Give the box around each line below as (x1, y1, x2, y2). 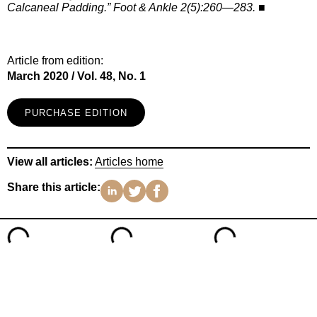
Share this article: (7, 181, 100, 194)
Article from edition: (7, 54, 103, 67)
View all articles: (7, 155, 93, 168)
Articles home (95, 155, 163, 168)
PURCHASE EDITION (25, 107, 127, 118)
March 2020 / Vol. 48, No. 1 (7, 69, 146, 82)
